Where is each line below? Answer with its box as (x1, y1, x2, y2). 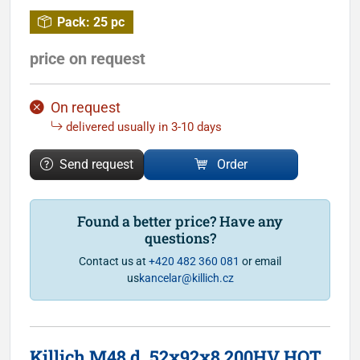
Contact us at (79, 254, 149, 268)
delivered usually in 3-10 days (66, 119, 222, 134)
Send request (59, 156, 133, 172)
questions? (144, 228, 216, 247)
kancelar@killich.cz (138, 271, 234, 284)
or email (239, 254, 281, 268)
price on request (30, 48, 145, 68)
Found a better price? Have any (77, 211, 283, 231)
